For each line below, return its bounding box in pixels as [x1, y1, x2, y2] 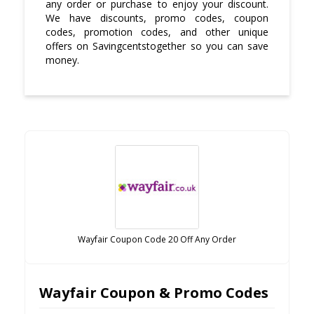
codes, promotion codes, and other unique [46, 25, 268, 39]
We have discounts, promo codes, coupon [46, 11, 268, 25]
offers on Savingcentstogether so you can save [46, 39, 268, 53]
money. [46, 53, 79, 67]
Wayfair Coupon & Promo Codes [39, 283, 268, 303]
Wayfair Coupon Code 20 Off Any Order [78, 233, 236, 246]
